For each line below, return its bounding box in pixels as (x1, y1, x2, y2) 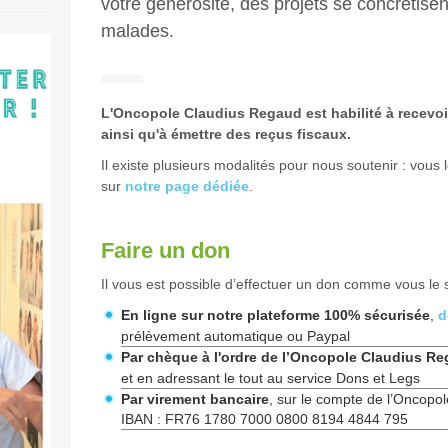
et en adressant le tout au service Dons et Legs (120, 370, 420, 386)
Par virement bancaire (120, 391, 269, 407)
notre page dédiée (124, 178, 249, 194)
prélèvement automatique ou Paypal (120, 328, 350, 344)
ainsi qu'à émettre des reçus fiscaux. (100, 126, 351, 142)
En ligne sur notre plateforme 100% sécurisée (120, 307, 430, 323)
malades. (100, 21, 174, 41)
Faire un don (100, 238, 230, 263)
